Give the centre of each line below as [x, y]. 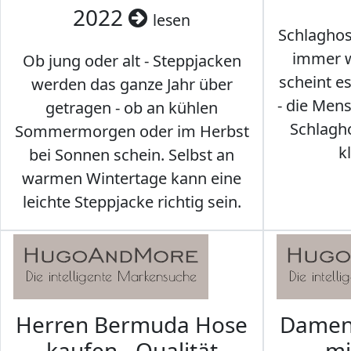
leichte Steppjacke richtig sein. [132, 202]
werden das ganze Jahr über [132, 85]
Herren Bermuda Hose [132, 325]
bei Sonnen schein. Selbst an [132, 155]
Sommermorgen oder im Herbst [132, 132]
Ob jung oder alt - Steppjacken [132, 61]
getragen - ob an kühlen [132, 108]
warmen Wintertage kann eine [132, 179]
